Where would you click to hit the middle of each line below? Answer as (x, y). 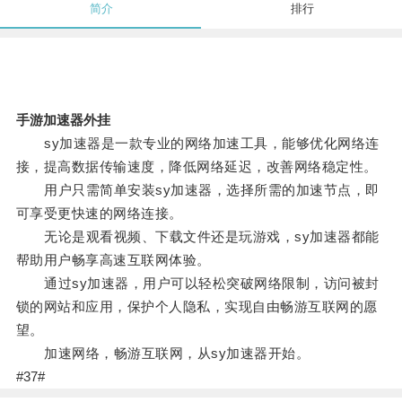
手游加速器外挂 (63, 120)
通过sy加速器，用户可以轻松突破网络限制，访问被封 (197, 284)
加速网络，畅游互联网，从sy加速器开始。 (163, 354)
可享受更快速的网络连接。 (99, 214)
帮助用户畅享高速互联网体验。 (113, 260)
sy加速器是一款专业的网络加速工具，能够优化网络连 (197, 144)
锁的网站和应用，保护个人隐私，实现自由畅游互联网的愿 (197, 307)
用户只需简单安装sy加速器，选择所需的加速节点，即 (197, 190)
